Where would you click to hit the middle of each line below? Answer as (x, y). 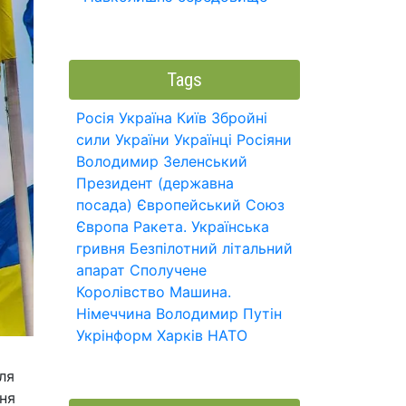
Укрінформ (114, 335)
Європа (102, 227)
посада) (104, 205)
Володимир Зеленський (162, 161)
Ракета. (160, 227)
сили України (123, 140)
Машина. (200, 292)
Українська (230, 227)
